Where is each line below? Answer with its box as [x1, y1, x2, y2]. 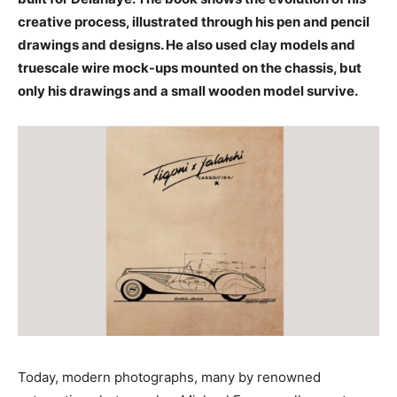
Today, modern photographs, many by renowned [18, 368, 321, 385]
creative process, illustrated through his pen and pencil [18, 13, 370, 30]
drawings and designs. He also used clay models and [18, 36, 355, 53]
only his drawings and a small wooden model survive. [18, 82, 358, 99]
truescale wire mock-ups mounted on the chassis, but [18, 59, 362, 76]
